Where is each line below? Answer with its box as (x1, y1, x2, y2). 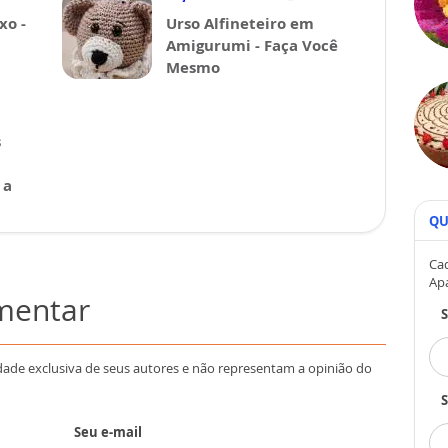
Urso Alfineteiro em (166, 13, 314, 33)
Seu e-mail (74, 423, 142, 441)
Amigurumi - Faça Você (166, 35, 338, 55)
